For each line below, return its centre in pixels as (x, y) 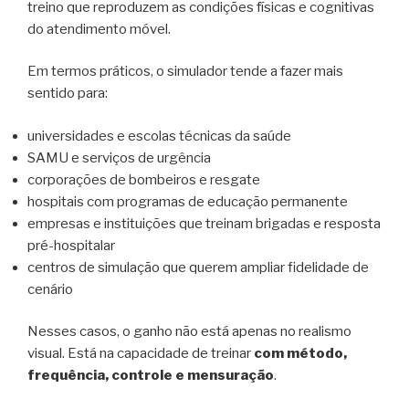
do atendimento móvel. (99, 29)
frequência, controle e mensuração (151, 376)
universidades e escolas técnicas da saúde (159, 136)
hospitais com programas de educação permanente (188, 201)
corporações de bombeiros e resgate (144, 179)
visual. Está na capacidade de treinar (141, 354)
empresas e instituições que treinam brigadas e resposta (204, 223)
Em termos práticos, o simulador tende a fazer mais (185, 72)
